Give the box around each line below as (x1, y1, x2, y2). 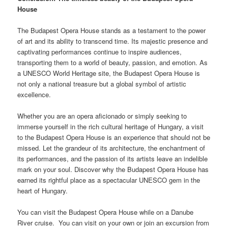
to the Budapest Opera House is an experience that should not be (17, 132, 211, 142)
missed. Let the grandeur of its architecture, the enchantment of (17, 143, 206, 153)
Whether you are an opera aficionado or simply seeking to (17, 111, 187, 121)
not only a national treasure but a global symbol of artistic (17, 79, 187, 89)
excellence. (17, 90, 51, 100)
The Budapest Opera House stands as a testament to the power (17, 25, 206, 36)
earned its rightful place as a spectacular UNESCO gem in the (17, 175, 201, 185)
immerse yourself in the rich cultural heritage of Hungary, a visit (17, 122, 204, 132)
